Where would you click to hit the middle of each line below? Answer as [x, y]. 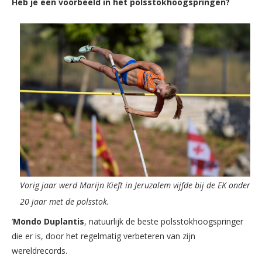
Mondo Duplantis [49, 221]
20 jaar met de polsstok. [65, 201]
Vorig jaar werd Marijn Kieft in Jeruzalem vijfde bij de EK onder [135, 185]
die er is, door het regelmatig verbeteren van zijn [104, 236]
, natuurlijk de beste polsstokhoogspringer [164, 221]
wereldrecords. [39, 250]
